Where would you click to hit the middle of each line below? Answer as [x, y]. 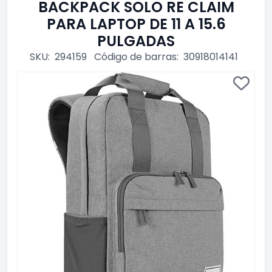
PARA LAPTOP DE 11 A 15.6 [136, 24]
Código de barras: [136, 57]
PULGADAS [136, 41]
